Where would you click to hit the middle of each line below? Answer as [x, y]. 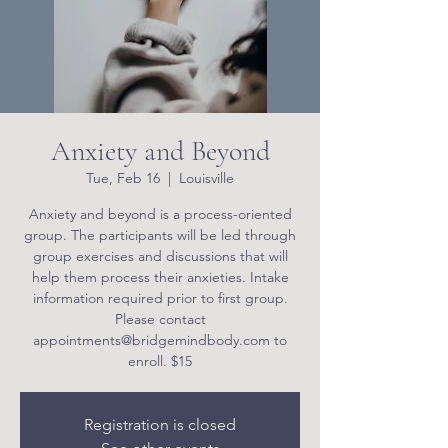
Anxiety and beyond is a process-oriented [160, 214]
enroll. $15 [160, 361]
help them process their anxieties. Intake [160, 277]
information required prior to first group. [160, 298]
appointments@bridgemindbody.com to [160, 340]
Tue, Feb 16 [123, 178]
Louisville [206, 178]
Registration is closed [160, 424]
